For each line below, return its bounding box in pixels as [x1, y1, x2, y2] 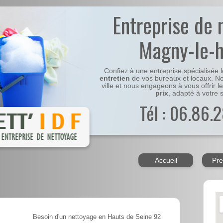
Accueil [154, 156, 177, 165]
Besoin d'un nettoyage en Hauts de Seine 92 [33, 214, 161, 221]
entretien [100, 75, 130, 83]
